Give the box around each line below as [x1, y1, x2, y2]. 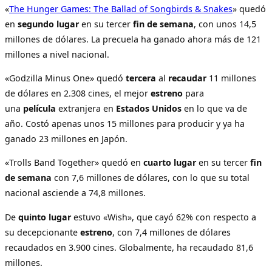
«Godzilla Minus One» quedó [5, 72, 126, 84]
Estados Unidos [116, 102, 182, 114]
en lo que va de [182, 102, 247, 114]
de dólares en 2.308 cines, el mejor [5, 87, 151, 99]
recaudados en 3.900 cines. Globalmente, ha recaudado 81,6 [5, 241, 253, 253]
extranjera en [56, 102, 116, 114]
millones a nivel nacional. [5, 48, 109, 60]
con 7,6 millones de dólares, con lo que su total [52, 172, 250, 184]
